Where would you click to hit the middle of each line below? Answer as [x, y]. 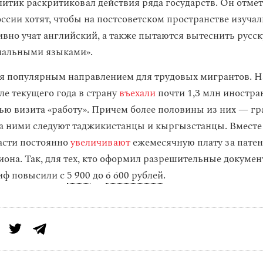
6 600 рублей [134, 176]
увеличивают [99, 143]
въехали [136, 93]
